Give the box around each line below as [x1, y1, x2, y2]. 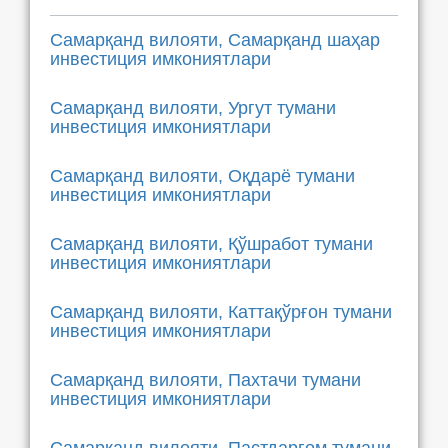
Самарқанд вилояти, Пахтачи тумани [50, 370, 361, 390]
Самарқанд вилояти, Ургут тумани [50, 98, 336, 118]
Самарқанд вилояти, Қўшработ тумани [50, 234, 373, 254]
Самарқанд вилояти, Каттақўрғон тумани [50, 302, 392, 322]
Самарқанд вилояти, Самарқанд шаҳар [50, 30, 380, 50]
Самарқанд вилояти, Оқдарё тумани [50, 166, 355, 186]
